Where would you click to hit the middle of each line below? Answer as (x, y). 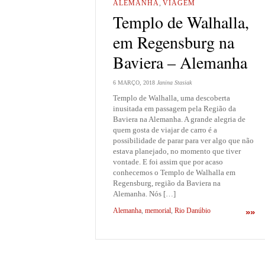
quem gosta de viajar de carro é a (165, 130)
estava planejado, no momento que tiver (177, 151)
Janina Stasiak (174, 82)
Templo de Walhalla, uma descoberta (172, 98)
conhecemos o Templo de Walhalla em (174, 172)
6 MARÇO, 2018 (134, 82)
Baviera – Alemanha (180, 62)
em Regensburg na (174, 42)
